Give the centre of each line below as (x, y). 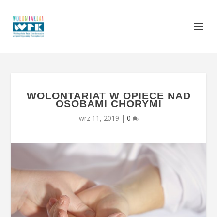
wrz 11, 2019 (99, 118)
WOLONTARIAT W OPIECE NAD (108, 96)
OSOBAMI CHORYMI (108, 103)
